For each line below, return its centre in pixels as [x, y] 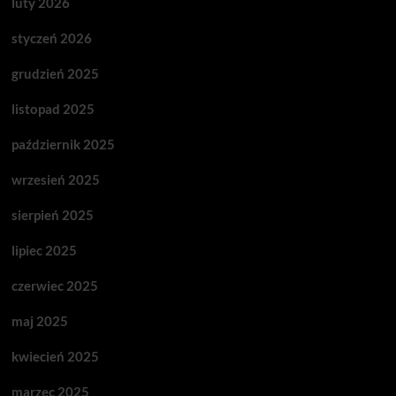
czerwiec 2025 [54, 285]
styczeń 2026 [51, 38]
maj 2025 [39, 320]
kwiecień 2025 [55, 356]
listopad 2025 [53, 108]
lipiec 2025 [44, 250]
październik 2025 [63, 144]
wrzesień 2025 [55, 179]
